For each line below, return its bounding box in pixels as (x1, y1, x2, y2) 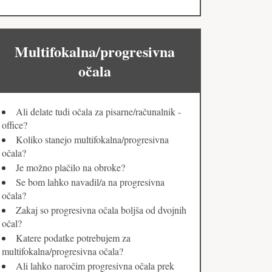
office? (2, 118, 27, 132)
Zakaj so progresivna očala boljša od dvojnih (16, 203, 186, 217)
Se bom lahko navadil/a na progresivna (16, 175, 165, 189)
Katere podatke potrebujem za (16, 231, 131, 245)
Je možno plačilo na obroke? (16, 161, 125, 174)
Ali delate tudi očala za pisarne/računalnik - (16, 105, 181, 118)
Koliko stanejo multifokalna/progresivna (16, 133, 169, 146)
